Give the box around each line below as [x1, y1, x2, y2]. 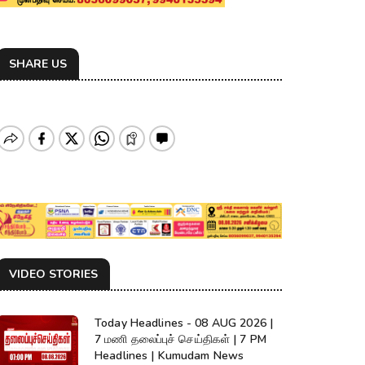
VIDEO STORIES [9, 266, 98, 283]
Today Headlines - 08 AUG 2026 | [95, 315, 274, 332]
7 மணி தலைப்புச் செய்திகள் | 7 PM [95, 332, 267, 348]
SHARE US [9, 55, 67, 72]
